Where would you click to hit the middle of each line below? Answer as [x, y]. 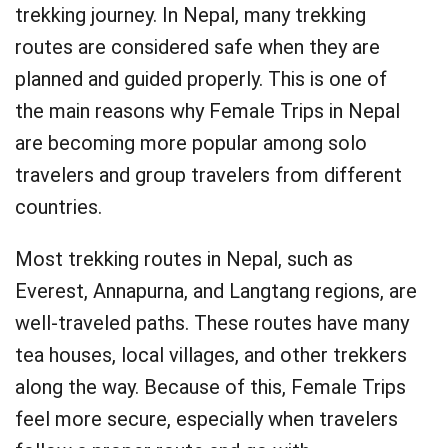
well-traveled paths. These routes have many [212, 323]
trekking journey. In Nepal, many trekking [190, 15]
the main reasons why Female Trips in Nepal [207, 111]
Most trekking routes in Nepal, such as [184, 259]
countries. [58, 207]
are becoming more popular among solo [191, 143]
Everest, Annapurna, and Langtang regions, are [216, 291]
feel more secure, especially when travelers [206, 419]
